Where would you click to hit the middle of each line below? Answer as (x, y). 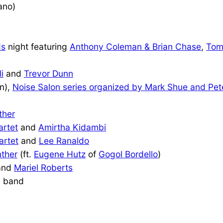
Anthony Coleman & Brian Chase (135, 46)
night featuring (38, 46)
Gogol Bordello (128, 154)
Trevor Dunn (49, 73)
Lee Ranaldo (64, 140)
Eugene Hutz (60, 154)
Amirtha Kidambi (72, 127)
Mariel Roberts (43, 167)
